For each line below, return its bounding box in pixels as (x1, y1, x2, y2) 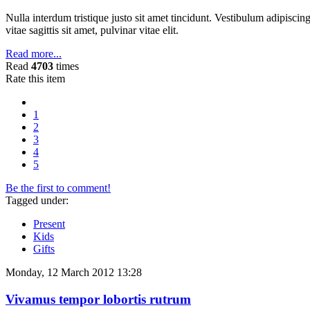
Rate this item (6, 73, 65, 85)
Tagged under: (6, 194, 69, 207)
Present (33, 218, 65, 230)
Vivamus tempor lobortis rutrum (6, 291, 191, 307)
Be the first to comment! (6, 182, 111, 194)
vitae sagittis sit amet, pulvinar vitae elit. (6, 24, 179, 37)
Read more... (6, 48, 62, 60)
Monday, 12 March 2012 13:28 (6, 266, 142, 279)
